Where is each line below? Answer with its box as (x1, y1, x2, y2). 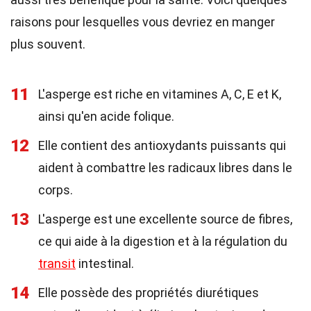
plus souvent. (10, 37, 85, 51)
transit (38, 256, 76, 271)
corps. (38, 183, 73, 197)
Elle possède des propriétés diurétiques (38, 285, 259, 300)
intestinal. (76, 256, 134, 271)
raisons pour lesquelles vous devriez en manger (10, 15, 275, 29)
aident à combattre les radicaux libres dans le (38, 160, 292, 175)
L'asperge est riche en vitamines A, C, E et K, (38, 87, 281, 101)
